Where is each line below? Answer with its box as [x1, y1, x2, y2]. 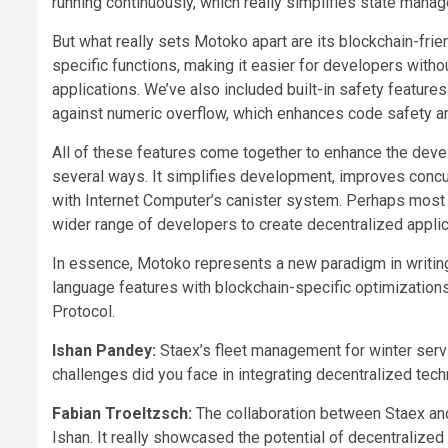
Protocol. [52, 302, 115, 322]
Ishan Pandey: [52, 341, 156, 361]
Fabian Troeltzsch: [52, 404, 192, 424]
